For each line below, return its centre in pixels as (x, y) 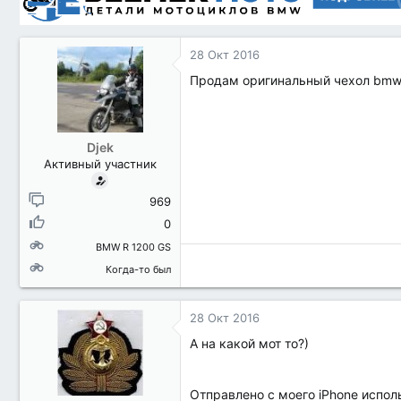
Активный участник (100, 164)
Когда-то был (138, 269)
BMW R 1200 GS (133, 247)
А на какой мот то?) (249, 343)
